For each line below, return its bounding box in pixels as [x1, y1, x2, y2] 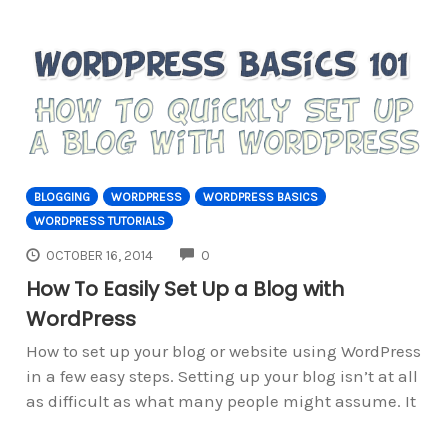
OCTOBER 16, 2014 [46, 248, 154, 264]
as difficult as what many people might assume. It [25, 391, 416, 412]
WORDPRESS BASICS [202, 189, 318, 204]
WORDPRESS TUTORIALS [33, 213, 165, 228]
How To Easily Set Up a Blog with [25, 275, 344, 304]
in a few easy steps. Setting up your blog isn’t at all [25, 366, 418, 387]
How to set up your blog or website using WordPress [25, 341, 421, 362]
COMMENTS [209, 246, 281, 262]
